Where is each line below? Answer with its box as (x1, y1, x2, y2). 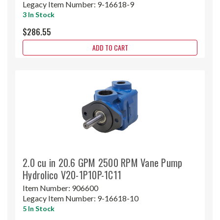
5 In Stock (23, 204, 55, 213)
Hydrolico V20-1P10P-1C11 (23, 167, 121, 182)
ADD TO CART (92, 42, 128, 53)
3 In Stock (23, 10, 55, 19)
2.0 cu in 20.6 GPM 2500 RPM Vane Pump (23, 155, 183, 170)
